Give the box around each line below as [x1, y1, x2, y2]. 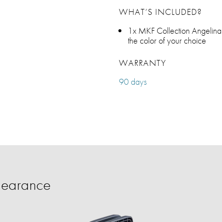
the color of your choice [128, 35, 206, 46]
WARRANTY [119, 57, 166, 68]
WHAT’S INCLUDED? [119, 6, 202, 17]
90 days [119, 76, 147, 87]
